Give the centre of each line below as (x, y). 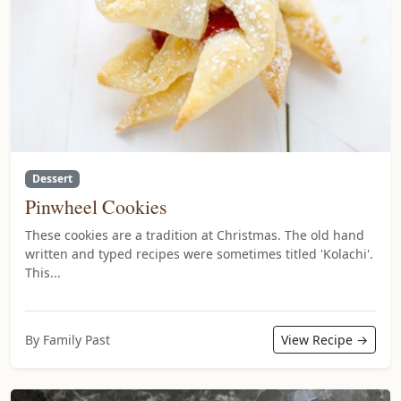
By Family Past (68, 340)
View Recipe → (324, 340)
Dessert (52, 179)
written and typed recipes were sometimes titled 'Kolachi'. (199, 254)
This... (43, 273)
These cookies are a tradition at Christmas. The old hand (195, 235)
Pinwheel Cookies (96, 207)
